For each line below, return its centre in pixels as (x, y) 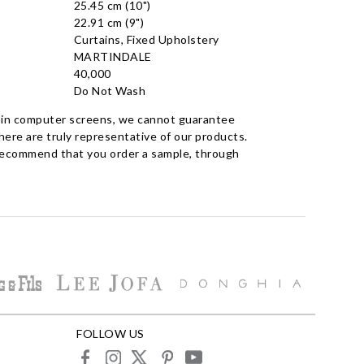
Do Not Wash (110, 91)
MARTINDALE (113, 57)
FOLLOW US (110, 334)
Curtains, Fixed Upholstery (146, 40)
